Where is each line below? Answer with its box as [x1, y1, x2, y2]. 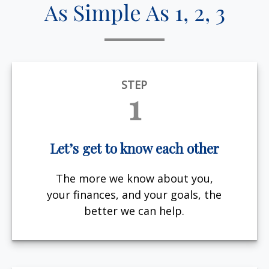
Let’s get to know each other [50, 139, 219, 157]
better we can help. [84, 204, 185, 219]
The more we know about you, [55, 171, 213, 186]
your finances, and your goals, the [47, 187, 222, 202]
